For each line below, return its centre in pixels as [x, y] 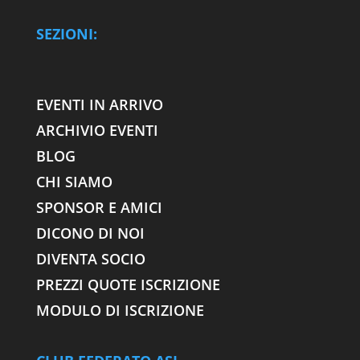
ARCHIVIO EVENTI [97, 131]
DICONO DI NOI [90, 233]
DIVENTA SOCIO [92, 259]
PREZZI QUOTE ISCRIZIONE [128, 285]
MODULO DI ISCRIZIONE [120, 311]
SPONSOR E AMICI [99, 208]
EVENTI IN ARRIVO [99, 105]
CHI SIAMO [74, 182]
